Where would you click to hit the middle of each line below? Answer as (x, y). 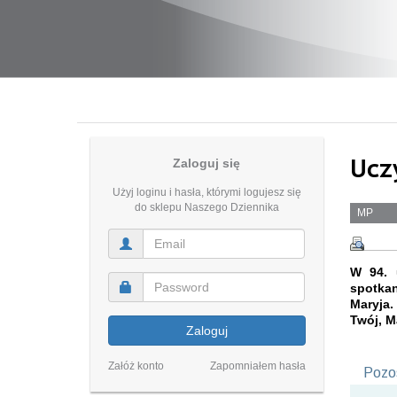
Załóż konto (136, 366)
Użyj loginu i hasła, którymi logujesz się (206, 192)
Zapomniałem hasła (257, 366)
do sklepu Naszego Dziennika (206, 207)
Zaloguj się (207, 163)
